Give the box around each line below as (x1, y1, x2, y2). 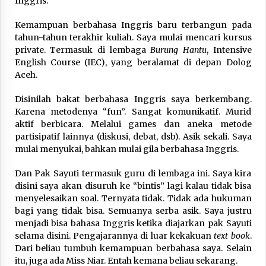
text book (214, 230, 250, 241)
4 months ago (90, 13, 145, 24)
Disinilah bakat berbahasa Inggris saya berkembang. (14, 93, 252, 104)
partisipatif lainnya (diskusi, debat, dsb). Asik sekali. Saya (14, 131, 252, 142)
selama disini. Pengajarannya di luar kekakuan (14, 230, 214, 241)
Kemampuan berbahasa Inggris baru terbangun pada (14, 19, 252, 30)
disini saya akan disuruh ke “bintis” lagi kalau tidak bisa (14, 180, 252, 191)
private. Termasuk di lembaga (14, 44, 151, 55)
